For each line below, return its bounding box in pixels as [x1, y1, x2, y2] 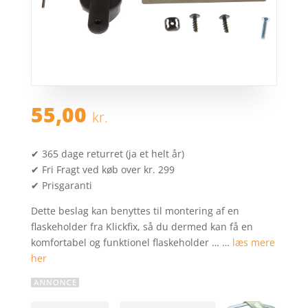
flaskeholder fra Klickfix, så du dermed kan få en [30, 219, 253, 233]
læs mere [232, 235, 275, 249]
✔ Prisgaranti [30, 178, 92, 192]
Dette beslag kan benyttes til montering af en [30, 203, 239, 217]
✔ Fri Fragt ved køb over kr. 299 [30, 162, 175, 176]
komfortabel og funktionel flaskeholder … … [30, 235, 232, 249]
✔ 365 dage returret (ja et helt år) [30, 146, 184, 160]
